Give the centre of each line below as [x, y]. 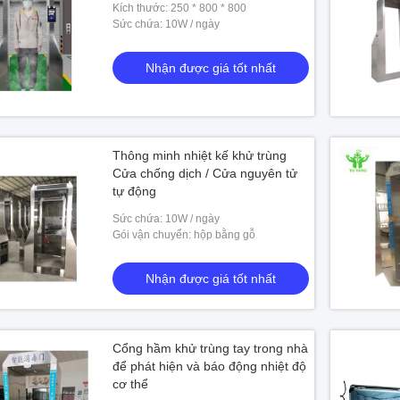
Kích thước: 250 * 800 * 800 [179, 8]
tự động [134, 191]
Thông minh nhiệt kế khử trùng [200, 155]
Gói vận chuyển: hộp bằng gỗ [184, 235]
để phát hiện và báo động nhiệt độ [209, 366]
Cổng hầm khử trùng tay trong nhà [210, 348]
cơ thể [130, 384]
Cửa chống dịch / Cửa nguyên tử [205, 173]
